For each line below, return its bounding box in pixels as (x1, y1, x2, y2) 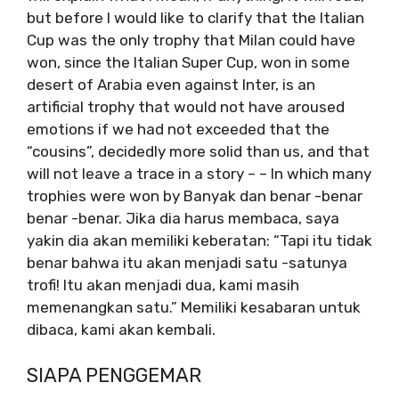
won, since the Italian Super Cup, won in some (27, 53, 350, 71)
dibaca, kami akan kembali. (27, 321, 216, 338)
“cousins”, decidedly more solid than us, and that (27, 142, 370, 160)
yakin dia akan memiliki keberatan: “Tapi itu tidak (27, 232, 372, 249)
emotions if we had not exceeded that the (27, 120, 330, 138)
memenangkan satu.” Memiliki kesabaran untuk (27, 298, 361, 316)
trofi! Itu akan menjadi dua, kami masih (27, 276, 299, 294)
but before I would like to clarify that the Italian (27, 9, 364, 27)
